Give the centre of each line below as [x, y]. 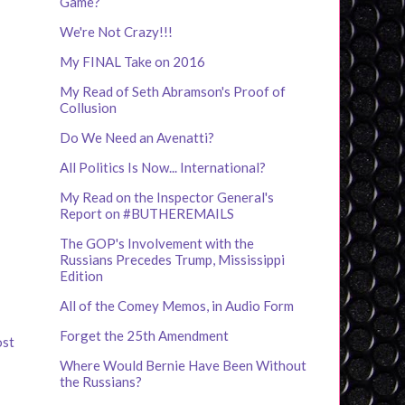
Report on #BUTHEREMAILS [147, 214]
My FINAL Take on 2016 [132, 62]
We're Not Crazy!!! [116, 32]
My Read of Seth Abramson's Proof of [173, 92]
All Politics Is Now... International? [163, 168]
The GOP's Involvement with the [157, 244]
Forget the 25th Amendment [144, 336]
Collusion [88, 108]
